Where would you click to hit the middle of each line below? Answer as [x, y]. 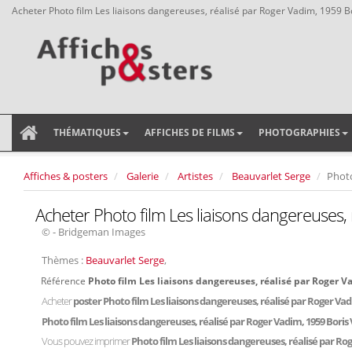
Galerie [143, 176]
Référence [64, 280]
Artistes [195, 176]
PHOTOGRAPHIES [299, 132]
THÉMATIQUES [87, 132]
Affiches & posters [66, 176]
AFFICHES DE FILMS [190, 132]
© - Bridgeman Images [93, 232]
